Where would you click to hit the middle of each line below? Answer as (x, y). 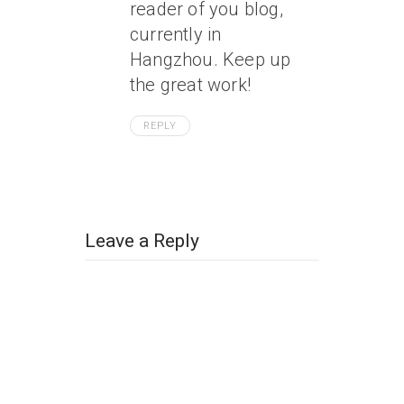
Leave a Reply (142, 241)
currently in (176, 34)
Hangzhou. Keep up (211, 60)
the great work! (190, 85)
